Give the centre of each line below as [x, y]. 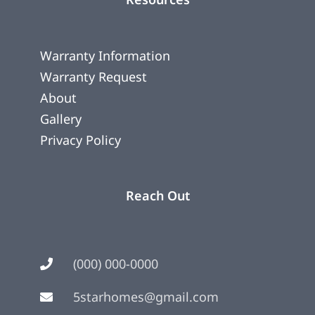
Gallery [61, 118]
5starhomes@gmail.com [146, 296]
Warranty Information [105, 55]
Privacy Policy [81, 140]
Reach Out [157, 195]
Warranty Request [94, 76]
